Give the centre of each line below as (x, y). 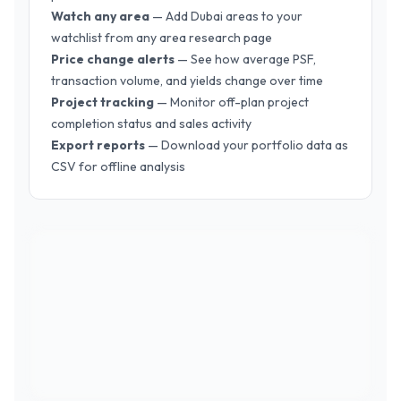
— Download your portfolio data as (247, 145)
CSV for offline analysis (118, 166)
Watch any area (100, 16)
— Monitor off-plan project (231, 102)
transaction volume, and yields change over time (187, 81)
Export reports (98, 145)
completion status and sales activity (151, 124)
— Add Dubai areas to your (226, 16)
